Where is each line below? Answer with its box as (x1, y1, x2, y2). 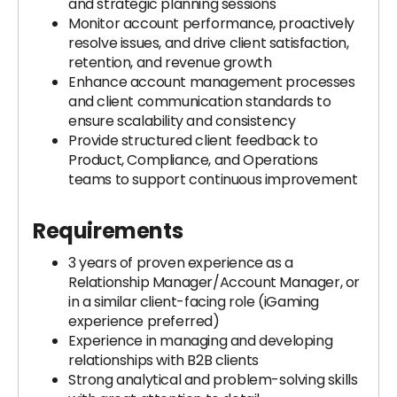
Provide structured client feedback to (68, 130, 318, 151)
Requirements (33, 216, 183, 245)
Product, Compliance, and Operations (68, 150, 319, 170)
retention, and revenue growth (68, 52, 272, 73)
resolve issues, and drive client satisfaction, (68, 33, 349, 53)
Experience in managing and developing (68, 331, 333, 351)
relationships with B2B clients (68, 350, 260, 370)
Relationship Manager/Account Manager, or (68, 272, 361, 292)
